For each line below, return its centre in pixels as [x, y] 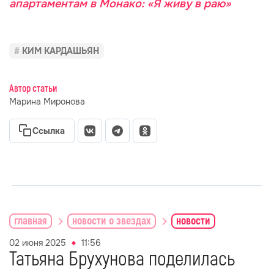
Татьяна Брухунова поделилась [122, 259]
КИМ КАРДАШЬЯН [61, 51]
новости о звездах [112, 221]
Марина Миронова [47, 102]
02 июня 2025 [38, 243]
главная [31, 221]
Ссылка [49, 131]
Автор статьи [33, 89]
